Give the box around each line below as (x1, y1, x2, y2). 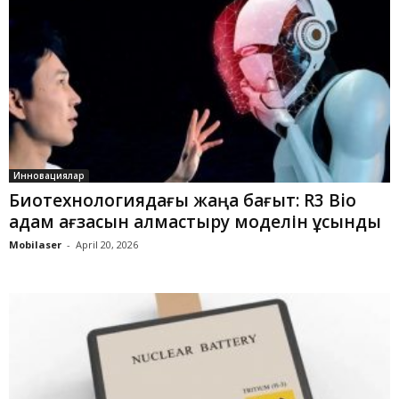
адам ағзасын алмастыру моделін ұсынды (9, 209, 381, 233)
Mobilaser (9, 237, 61, 251)
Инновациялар (13, 168, 85, 182)
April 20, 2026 (76, 237, 138, 251)
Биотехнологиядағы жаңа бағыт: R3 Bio (9, 188, 356, 212)
